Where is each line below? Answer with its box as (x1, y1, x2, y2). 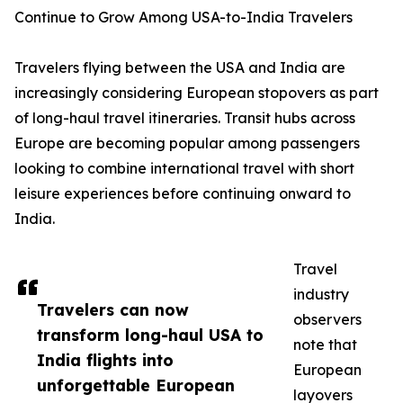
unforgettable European (37, 375, 235, 396)
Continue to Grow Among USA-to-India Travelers (14, 8, 353, 27)
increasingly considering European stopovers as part (14, 84, 379, 103)
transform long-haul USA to (37, 325, 264, 345)
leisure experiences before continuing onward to (14, 184, 351, 203)
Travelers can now (37, 300, 189, 320)
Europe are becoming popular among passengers (14, 134, 360, 153)
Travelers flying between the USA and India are (14, 58, 345, 77)
